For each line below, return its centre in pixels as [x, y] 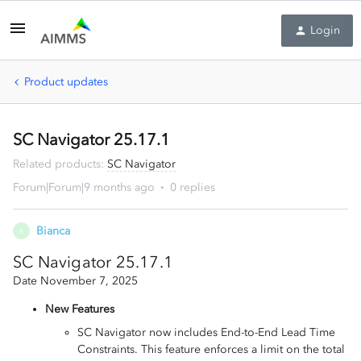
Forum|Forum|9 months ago [84, 187]
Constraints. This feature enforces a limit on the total [211, 349]
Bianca [53, 231]
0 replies [193, 187]
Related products [57, 164]
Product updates [66, 82]
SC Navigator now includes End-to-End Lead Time [206, 332]
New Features [80, 309]
